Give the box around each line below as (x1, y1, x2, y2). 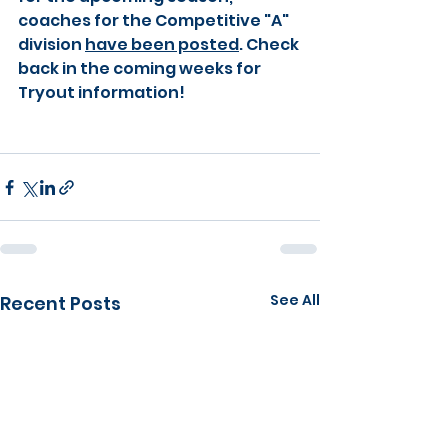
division (18, 33, 82, 56)
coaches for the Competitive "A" (18, 9, 292, 32)
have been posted (85, 33, 239, 56)
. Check (239, 33, 302, 56)
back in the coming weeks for (18, 57, 264, 80)
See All (270, 290, 320, 310)
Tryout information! (18, 81, 185, 104)
